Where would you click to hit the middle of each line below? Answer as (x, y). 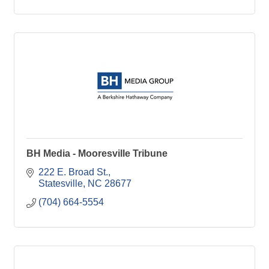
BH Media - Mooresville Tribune (97, 153)
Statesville (61, 183)
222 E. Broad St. (73, 172)
